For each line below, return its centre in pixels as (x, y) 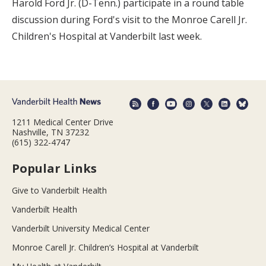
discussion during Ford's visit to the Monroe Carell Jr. (129, 20)
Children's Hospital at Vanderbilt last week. (107, 37)
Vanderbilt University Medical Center (81, 228)
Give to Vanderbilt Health (59, 190)
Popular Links (54, 168)
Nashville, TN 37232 (50, 132)
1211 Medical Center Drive (63, 122)
